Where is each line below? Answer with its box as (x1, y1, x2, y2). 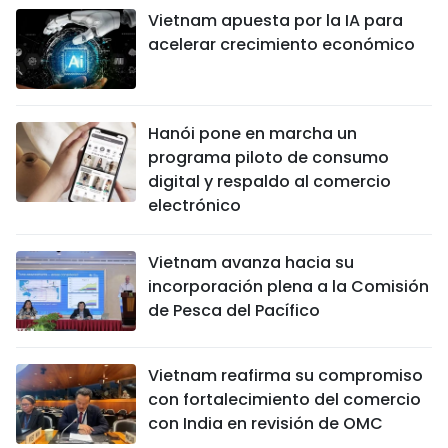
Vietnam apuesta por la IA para (148, 8, 403, 32)
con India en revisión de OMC (148, 411, 383, 435)
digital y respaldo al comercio (148, 169, 391, 193)
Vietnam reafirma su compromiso (148, 363, 423, 387)
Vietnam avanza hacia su (148, 250, 354, 274)
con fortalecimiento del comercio (148, 387, 421, 411)
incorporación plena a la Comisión (148, 274, 429, 298)
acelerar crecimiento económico (148, 32, 415, 56)
